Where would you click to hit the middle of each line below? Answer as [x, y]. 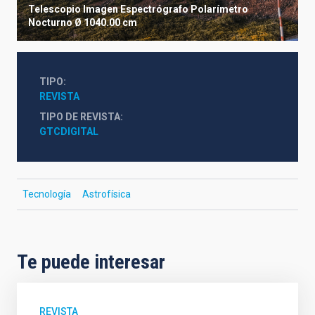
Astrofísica [107, 194]
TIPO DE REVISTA [80, 116]
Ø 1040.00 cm [106, 22]
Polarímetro [219, 9]
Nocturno [50, 22]
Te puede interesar [91, 262]
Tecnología [47, 194]
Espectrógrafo [154, 9]
